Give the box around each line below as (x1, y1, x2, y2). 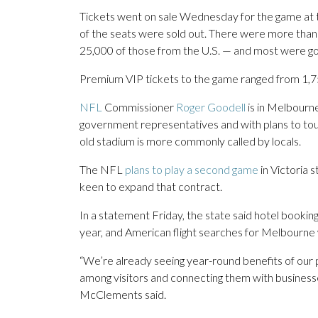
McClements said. (79, 287, 166, 302)
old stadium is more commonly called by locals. (79, 134, 301, 148)
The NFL (79, 163, 125, 177)
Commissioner (102, 100, 176, 114)
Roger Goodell (176, 100, 246, 114)
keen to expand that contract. (79, 180, 222, 194)
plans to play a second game (125, 163, 258, 177)
